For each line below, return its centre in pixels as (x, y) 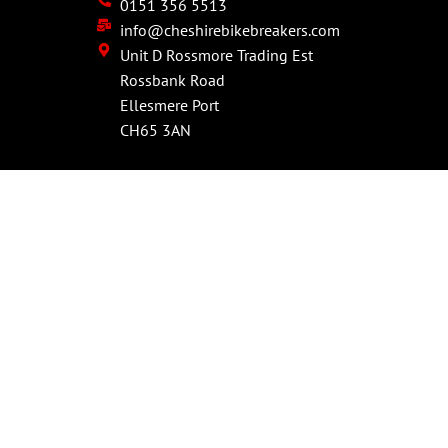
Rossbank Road (172, 80)
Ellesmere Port (169, 105)
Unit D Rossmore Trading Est (216, 55)
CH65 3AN (155, 130)
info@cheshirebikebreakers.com (229, 30)
